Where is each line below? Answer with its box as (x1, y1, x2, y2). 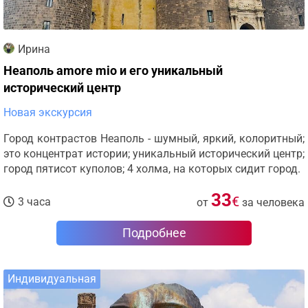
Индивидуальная (8, 272, 96, 285)
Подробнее (122, 225, 186, 240)
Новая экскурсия (3, 106, 92, 119)
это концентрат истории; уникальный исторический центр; (3, 147, 305, 160)
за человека (242, 196, 305, 209)
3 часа (18, 195, 51, 208)
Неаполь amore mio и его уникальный (3, 63, 223, 78)
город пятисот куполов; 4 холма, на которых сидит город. (3, 162, 300, 175)
